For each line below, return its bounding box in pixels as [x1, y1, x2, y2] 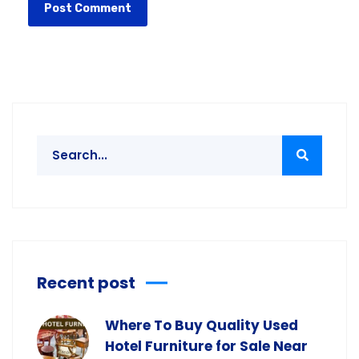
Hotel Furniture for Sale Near [105, 336, 308, 356]
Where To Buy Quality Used [105, 315, 298, 335]
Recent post [37, 271, 135, 294]
